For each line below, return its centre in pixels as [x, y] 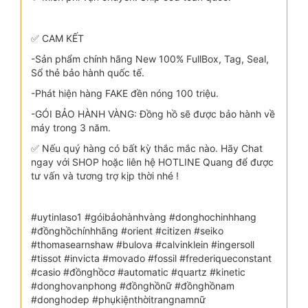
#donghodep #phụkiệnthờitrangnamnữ [118, 299]
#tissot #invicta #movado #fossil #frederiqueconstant [151, 258]
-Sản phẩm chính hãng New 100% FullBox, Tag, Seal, [150, 58]
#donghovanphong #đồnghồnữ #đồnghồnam [133, 285]
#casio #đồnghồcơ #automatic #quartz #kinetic [138, 272]
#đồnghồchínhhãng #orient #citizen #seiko [127, 230]
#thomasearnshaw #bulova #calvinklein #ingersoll [143, 244]
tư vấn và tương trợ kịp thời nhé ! [105, 175]
